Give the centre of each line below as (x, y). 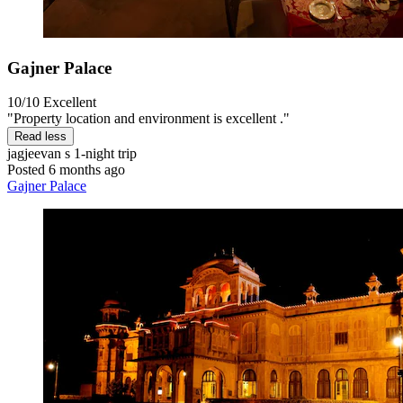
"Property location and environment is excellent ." (148, 119)
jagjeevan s (39, 154)
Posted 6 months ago (66, 170)
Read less (40, 137)
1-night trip (103, 154)
